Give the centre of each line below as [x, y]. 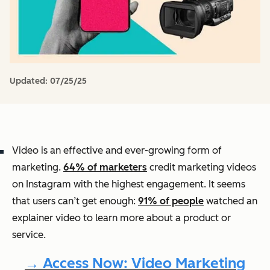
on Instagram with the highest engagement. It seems [129, 184]
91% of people [171, 201]
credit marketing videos [202, 167]
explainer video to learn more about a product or [121, 218]
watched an [231, 201]
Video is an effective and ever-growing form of [117, 150]
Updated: [30, 81]
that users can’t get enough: [75, 201]
